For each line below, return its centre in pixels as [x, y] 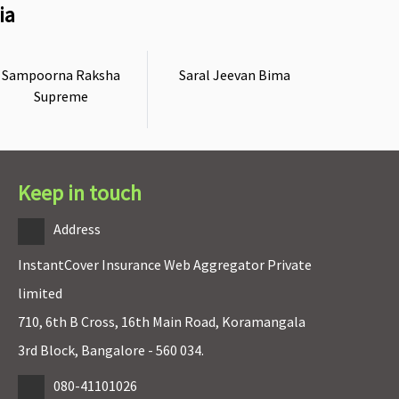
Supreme [61, 96]
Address [77, 229]
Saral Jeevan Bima [235, 75]
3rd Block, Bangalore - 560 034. [110, 350]
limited [40, 293]
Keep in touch [79, 193]
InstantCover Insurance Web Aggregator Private [164, 265]
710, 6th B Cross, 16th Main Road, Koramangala [161, 322]
